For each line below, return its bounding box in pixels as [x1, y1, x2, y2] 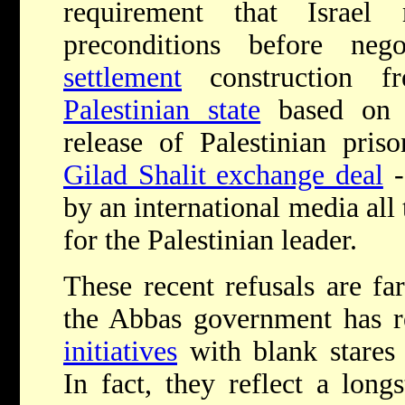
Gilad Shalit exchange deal [63, 159, 383, 192]
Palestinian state [63, 94, 261, 127]
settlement [63, 61, 182, 94]
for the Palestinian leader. [63, 224, 357, 257]
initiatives [63, 335, 177, 368]
